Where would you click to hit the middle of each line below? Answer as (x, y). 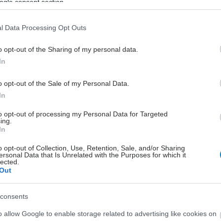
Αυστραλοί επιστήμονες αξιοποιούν (128, 10)
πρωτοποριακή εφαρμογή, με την (125, 22)
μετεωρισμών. (91, 46)
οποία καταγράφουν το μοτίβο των (128, 34)
